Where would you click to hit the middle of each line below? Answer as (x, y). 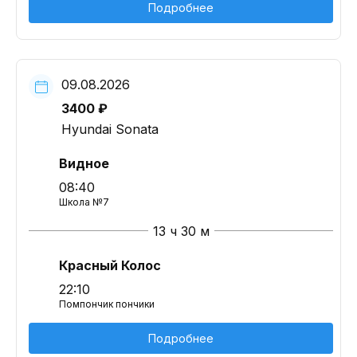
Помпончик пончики (107, 304)
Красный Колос (110, 265)
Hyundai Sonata (110, 129)
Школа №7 (84, 202)
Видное (84, 163)
